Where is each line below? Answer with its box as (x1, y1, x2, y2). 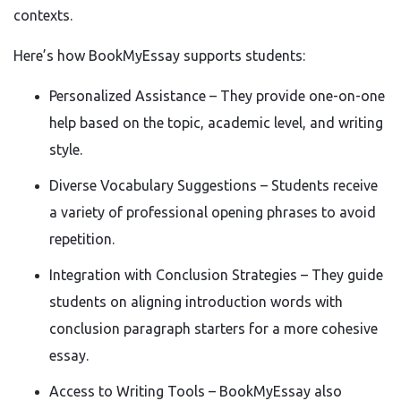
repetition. (49, 231, 115, 247)
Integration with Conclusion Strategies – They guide (49, 267, 383, 283)
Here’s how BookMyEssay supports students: (13, 47, 305, 64)
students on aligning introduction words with (49, 294, 343, 310)
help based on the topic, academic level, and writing (49, 115, 383, 131)
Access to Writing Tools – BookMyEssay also (49, 383, 342, 399)
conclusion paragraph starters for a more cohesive (49, 320, 378, 337)
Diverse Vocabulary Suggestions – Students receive (49, 177, 378, 193)
